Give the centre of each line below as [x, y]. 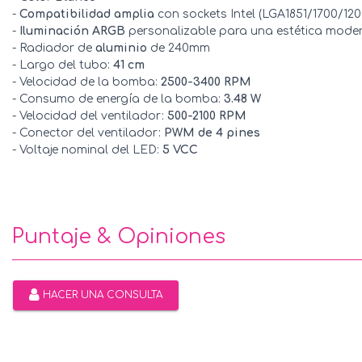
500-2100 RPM [207, 116]
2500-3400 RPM [206, 82]
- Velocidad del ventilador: [90, 116]
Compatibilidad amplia [87, 14]
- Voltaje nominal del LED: [87, 149]
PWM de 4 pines [212, 133]
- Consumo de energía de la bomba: [118, 99]
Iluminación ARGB [72, 31]
